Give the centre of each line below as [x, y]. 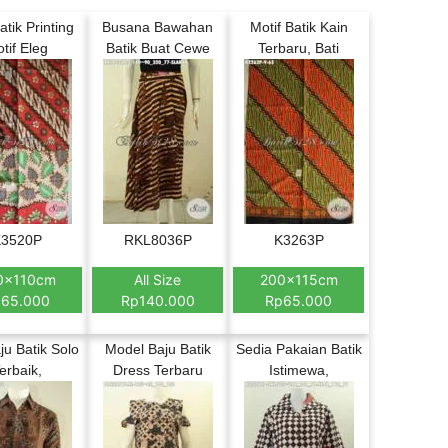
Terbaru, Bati [298, 48]
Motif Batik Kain [298, 27]
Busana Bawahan [157, 27]
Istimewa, [298, 370]
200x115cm [298, 279]
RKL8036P [157, 240]
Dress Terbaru [157, 370]
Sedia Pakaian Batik [298, 349]
